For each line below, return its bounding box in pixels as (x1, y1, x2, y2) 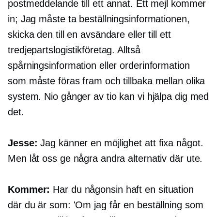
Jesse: (8, 138, 38, 149)
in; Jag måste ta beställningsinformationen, (8, 14, 190, 25)
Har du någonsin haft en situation (50, 184, 194, 195)
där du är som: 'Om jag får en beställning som (8, 200, 203, 211)
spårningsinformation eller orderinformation (8, 60, 190, 71)
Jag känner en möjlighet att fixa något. (37, 138, 203, 149)
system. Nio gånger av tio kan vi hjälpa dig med (8, 91, 209, 102)
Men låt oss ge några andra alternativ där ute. (8, 153, 203, 164)
